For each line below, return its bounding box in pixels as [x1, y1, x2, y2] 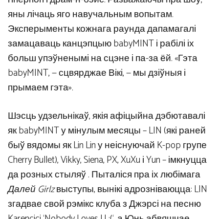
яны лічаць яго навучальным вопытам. [8, 6, 174, 22]
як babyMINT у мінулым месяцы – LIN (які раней [8, 123, 206, 139]
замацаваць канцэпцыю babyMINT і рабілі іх [8, 36, 194, 51]
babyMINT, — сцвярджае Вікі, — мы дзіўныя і [8, 65, 186, 81]
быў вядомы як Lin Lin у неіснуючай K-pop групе [8, 138, 207, 153]
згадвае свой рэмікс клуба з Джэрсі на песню [8, 197, 201, 212]
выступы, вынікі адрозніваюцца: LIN [54, 182, 207, 197]
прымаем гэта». [8, 80, 73, 95]
